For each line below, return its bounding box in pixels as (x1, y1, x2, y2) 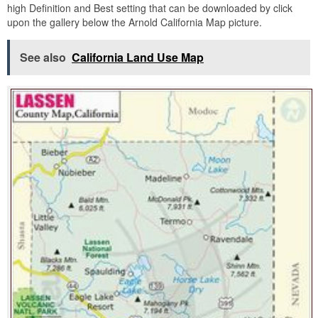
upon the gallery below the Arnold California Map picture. (7, 14, 262, 29)
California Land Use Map (72, 48, 204, 65)
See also (20, 48, 66, 65)
